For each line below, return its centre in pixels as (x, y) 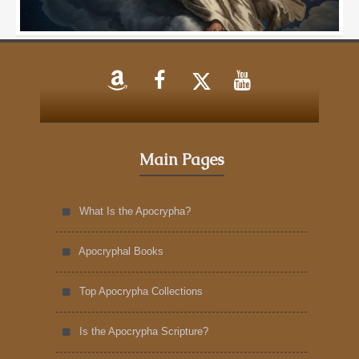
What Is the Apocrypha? (135, 211)
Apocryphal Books (121, 251)
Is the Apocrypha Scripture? (144, 331)
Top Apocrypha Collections (141, 291)
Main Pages (182, 159)
